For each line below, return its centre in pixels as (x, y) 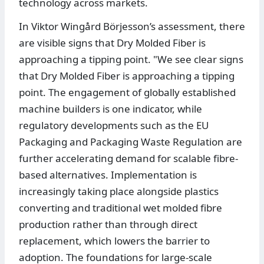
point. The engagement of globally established (127, 93)
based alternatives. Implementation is (108, 175)
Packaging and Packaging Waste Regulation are (131, 142)
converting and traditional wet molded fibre (121, 208)
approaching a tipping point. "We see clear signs (131, 60)
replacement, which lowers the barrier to (114, 241)
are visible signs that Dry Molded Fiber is (112, 43)
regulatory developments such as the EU (114, 126)
